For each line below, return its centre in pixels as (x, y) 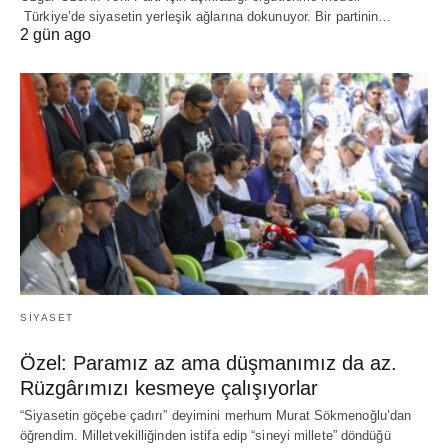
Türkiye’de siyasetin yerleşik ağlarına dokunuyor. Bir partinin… (206, 17)
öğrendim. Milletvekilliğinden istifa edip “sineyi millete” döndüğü (205, 435)
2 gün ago (55, 35)
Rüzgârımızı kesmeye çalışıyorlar (169, 387)
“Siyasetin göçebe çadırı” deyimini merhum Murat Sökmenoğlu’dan (216, 415)
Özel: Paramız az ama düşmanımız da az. (208, 362)
